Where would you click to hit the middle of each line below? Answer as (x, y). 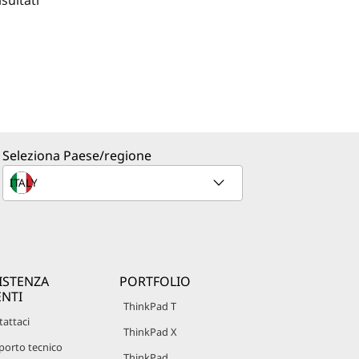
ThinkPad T (150, 306)
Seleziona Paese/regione (77, 155)
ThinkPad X (150, 332)
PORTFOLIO (155, 281)
